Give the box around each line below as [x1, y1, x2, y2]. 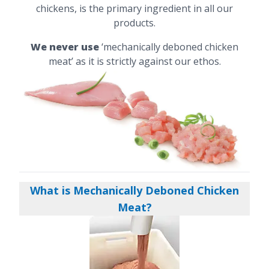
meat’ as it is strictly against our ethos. [48, 54, 221, 68]
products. [113, 16, 156, 29]
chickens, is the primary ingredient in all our [36, 1, 233, 15]
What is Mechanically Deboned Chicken [30, 183, 239, 198]
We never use [31, 40, 99, 53]
